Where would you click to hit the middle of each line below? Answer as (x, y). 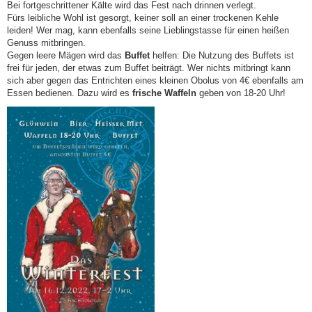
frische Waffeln (164, 93)
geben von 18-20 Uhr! (241, 93)
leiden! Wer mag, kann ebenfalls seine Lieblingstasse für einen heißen (148, 31)
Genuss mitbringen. (46, 43)
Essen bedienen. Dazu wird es (70, 93)
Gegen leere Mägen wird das (66, 56)
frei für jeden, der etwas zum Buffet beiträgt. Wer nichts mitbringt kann (149, 68)
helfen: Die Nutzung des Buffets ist (222, 56)
